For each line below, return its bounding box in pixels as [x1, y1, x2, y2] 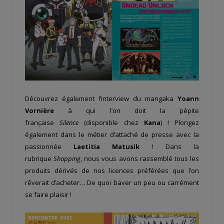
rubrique [25, 154, 54, 163]
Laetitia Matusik [73, 142, 140, 151]
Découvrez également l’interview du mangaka [25, 94, 177, 103]
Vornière [25, 106, 54, 115]
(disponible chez [84, 118, 144, 127]
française [25, 118, 60, 127]
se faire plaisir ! [25, 190, 71, 199]
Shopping [53, 154, 81, 163]
